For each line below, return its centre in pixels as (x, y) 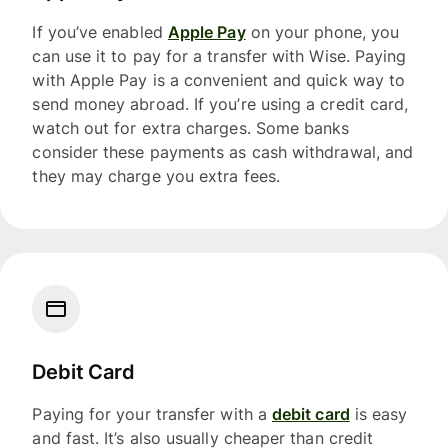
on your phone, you (322, 32)
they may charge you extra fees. (156, 176)
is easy (378, 413)
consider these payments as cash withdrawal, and (223, 152)
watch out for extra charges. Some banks (191, 128)
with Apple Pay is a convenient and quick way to (219, 80)
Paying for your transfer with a (152, 413)
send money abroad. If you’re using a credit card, (220, 104)
